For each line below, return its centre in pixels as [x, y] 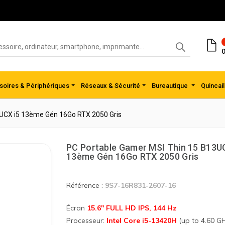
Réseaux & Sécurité [111, 86]
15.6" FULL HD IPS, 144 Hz [132, 208]
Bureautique [171, 86]
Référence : [86, 185]
